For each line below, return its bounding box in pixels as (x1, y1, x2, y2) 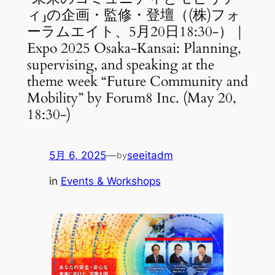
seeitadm (126, 149, 173, 161)
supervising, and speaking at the (26, 55, 214, 74)
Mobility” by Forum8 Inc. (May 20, (26, 88, 236, 107)
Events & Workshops (60, 175, 161, 188)
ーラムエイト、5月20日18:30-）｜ (26, 21, 247, 41)
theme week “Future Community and (26, 71, 248, 91)
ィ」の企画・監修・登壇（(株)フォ (26, 5, 241, 25)
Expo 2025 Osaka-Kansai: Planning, (26, 38, 241, 58)
